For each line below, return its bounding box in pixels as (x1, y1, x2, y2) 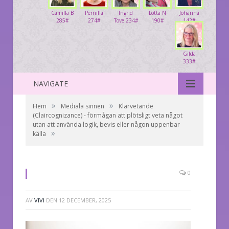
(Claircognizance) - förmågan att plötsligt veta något (33, 110, 182, 120)
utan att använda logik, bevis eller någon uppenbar (33, 120, 180, 129)
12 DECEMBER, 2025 (59, 196, 111, 204)
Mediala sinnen (61, 101, 104, 110)
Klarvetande (119, 101, 153, 110)
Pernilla (85, 9, 103, 16)
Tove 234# (113, 16, 138, 24)
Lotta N (149, 9, 166, 16)
